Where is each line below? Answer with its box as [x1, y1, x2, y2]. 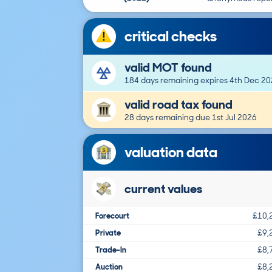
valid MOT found [124, 59, 212, 75]
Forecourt [95, 210, 129, 221]
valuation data [124, 142, 217, 161]
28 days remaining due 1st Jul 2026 [124, 112, 257, 122]
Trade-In [95, 244, 126, 255]
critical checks [124, 26, 217, 46]
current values [124, 180, 202, 197]
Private [95, 227, 121, 238]
